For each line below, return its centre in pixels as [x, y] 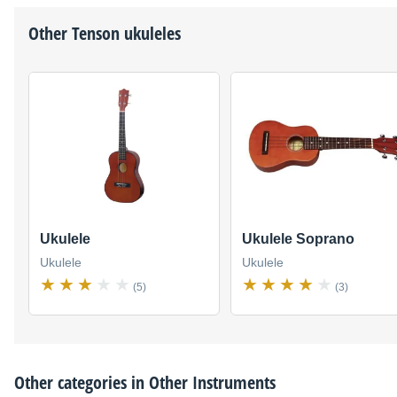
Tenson [96, 34]
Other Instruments [212, 382]
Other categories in [82, 382]
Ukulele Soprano [298, 238]
